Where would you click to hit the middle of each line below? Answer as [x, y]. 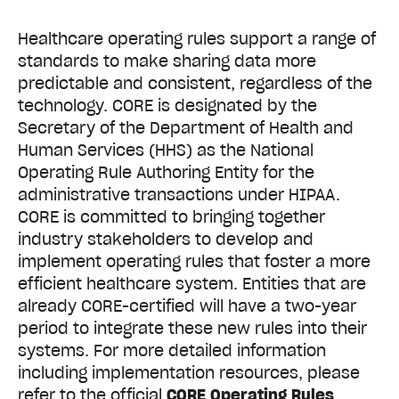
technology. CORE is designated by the [167, 106]
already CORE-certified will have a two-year [187, 306]
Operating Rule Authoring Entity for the [166, 173]
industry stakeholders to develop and [166, 240]
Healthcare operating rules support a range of [197, 39]
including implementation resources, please [189, 373]
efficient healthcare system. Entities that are [192, 284]
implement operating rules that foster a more [194, 262]
